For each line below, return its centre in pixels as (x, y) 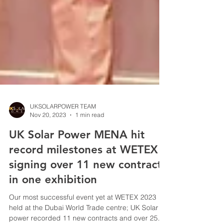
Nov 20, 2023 (48, 159)
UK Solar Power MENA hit (77, 178)
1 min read (90, 159)
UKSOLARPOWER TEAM (63, 150)
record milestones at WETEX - (87, 193)
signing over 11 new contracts (88, 208)
